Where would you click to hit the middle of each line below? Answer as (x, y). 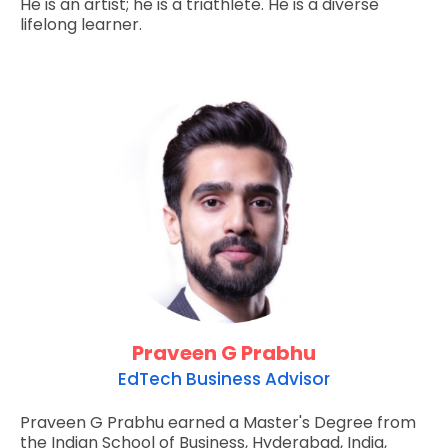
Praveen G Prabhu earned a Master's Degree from (218, 422)
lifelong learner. (81, 24)
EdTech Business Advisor (224, 378)
